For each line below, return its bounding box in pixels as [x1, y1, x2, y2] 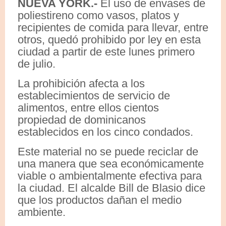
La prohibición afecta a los [18, 77, 145, 90]
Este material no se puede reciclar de [18, 145, 198, 158]
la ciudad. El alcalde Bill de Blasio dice [18, 181, 205, 194]
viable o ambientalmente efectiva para [18, 169, 202, 182]
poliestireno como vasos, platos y [18, 9, 179, 22]
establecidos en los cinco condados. [18, 125, 193, 138]
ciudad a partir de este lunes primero [18, 45, 195, 58]
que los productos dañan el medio [18, 193, 182, 206]
